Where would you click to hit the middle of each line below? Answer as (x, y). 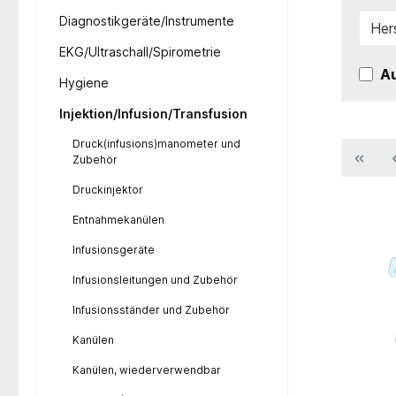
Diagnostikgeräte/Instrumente (147, 20)
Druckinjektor (108, 189)
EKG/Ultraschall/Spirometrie (140, 51)
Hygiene (84, 82)
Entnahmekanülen (118, 219)
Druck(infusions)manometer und (156, 143)
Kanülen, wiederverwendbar (147, 369)
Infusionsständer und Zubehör (151, 309)
